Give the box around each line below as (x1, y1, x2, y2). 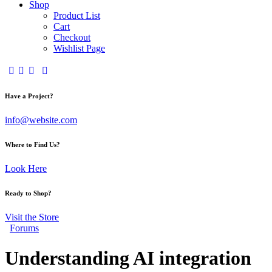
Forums (10, 223, 39, 234)
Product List (53, 10, 100, 21)
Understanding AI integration (5, 246, 251, 269)
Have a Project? (5, 92, 53, 100)
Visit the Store (5, 212, 59, 223)
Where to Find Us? (5, 141, 60, 149)
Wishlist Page (53, 43, 105, 54)
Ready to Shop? (5, 189, 52, 197)
